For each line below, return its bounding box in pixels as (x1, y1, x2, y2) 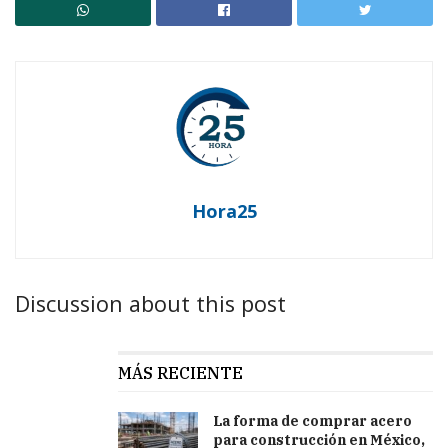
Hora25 (191, 198, 257, 223)
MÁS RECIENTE (118, 363, 243, 384)
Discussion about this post (15, 288, 286, 318)
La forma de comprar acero (213, 412, 412, 431)
